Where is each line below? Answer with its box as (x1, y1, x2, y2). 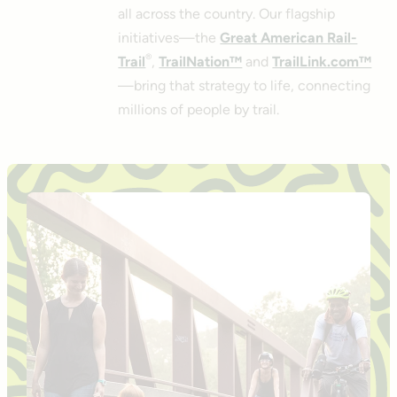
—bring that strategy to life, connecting (118, 76, 371, 94)
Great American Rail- (220, 28, 358, 46)
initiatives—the (118, 28, 221, 46)
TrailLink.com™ (272, 52, 372, 70)
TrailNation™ (159, 52, 243, 70)
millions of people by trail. (118, 100, 280, 118)
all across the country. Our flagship (118, 4, 336, 22)
